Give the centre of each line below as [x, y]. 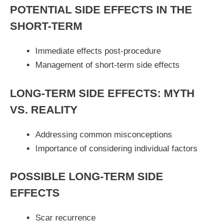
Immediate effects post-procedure [98, 51]
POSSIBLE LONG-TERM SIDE [87, 176]
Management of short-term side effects [108, 65]
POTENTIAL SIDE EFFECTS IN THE [101, 10]
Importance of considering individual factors [116, 148]
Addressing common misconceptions [104, 134]
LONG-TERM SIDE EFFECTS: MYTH [102, 93]
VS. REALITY [44, 110]
